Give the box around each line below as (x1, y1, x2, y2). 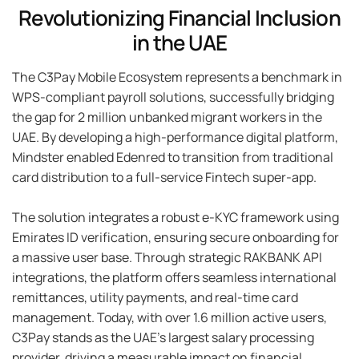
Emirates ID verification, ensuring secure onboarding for (12, 228, 339, 247)
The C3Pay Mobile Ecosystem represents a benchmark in (12, 67, 342, 86)
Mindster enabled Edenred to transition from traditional (12, 147, 333, 166)
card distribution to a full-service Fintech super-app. (12, 167, 317, 186)
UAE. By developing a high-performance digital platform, (12, 127, 338, 146)
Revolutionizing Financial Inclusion (18, 2, 341, 32)
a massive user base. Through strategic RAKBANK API (12, 248, 322, 267)
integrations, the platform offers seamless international (12, 268, 337, 287)
